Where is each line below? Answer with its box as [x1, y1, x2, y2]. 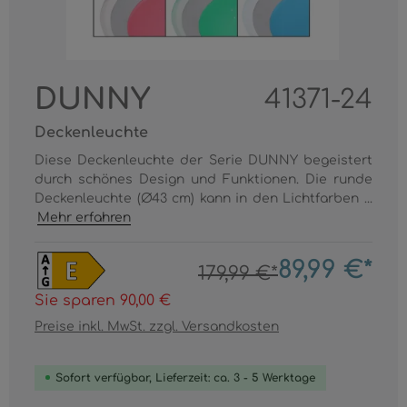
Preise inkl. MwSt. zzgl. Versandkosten [35, 319, 279, 333]
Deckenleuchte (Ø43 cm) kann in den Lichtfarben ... [35, 192, 372, 205]
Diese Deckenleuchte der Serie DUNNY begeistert [35, 154, 372, 167]
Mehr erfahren [37, 211, 132, 224]
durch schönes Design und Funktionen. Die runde [35, 173, 372, 186]
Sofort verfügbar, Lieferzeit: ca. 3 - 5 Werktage [55, 371, 315, 384]
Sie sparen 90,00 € [35, 292, 171, 309]
